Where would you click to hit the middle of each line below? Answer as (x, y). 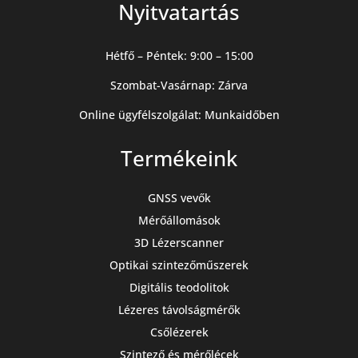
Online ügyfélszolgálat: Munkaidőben (179, 114)
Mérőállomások (179, 220)
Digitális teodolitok (179, 287)
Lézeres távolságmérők (179, 309)
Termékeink (179, 158)
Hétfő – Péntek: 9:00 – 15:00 (179, 55)
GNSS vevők (179, 197)
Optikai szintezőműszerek (179, 265)
